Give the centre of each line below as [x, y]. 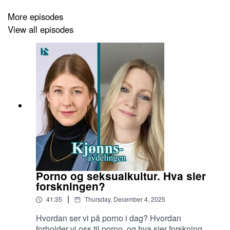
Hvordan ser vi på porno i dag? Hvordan [109, 218]
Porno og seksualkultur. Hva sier [121, 176]
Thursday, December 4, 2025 [125, 199]
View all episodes [41, 29]
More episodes [35, 17]
